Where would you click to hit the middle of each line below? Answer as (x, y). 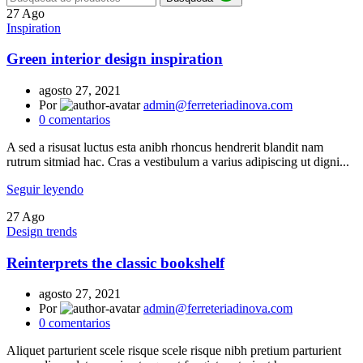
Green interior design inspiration (115, 59)
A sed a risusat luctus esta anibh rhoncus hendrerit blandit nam (165, 147)
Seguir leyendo (45, 189)
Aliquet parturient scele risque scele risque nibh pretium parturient (174, 351)
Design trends (42, 231)
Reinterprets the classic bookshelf (115, 263)
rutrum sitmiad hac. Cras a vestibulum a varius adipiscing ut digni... (178, 161)
